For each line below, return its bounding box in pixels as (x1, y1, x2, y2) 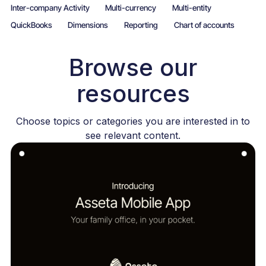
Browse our (69, 53, 197, 83)
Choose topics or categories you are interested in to (16, 115, 250, 128)
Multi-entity (172, 3, 212, 13)
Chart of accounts (173, 20, 235, 30)
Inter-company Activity (10, 3, 90, 13)
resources (76, 79, 190, 109)
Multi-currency (105, 3, 157, 13)
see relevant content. (85, 129, 180, 142)
